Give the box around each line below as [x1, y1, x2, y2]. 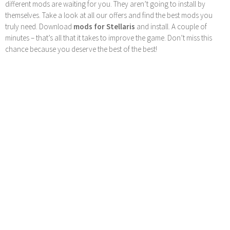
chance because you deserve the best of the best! [5, 44, 157, 54]
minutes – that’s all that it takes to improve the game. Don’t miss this [5, 33, 212, 43]
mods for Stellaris [73, 22, 135, 32]
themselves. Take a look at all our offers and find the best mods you [5, 10, 213, 21]
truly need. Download [5, 22, 73, 32]
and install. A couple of [135, 22, 207, 32]
